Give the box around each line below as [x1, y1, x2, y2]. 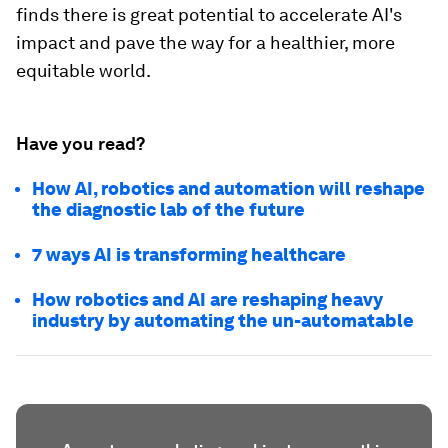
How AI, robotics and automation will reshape [32, 178, 425, 200]
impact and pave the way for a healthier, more [16, 32, 395, 54]
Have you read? [16, 133, 145, 155]
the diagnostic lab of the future [32, 199, 305, 221]
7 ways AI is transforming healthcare [32, 244, 346, 266]
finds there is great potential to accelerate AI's [16, 4, 402, 26]
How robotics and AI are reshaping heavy [32, 289, 383, 311]
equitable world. [16, 60, 151, 82]
